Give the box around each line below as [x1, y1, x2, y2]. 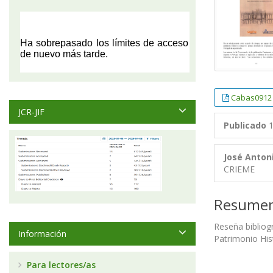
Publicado [224, 119, 266, 132]
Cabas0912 [231, 92, 272, 104]
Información [18, 228, 66, 239]
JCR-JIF [18, 106, 44, 118]
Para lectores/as [24, 259, 96, 271]
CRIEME [224, 163, 255, 175]
